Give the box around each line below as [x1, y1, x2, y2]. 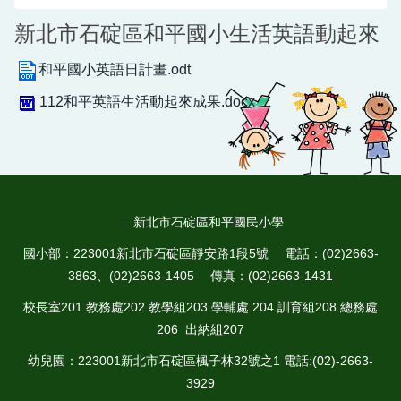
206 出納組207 [157, 322, 244, 337]
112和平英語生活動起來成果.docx [39, 94, 255, 110]
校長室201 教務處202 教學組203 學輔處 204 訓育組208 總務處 [23, 300, 378, 314]
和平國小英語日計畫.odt [38, 62, 191, 78]
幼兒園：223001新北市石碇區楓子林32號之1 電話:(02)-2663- [28, 354, 373, 368]
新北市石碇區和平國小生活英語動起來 [14, 21, 380, 46]
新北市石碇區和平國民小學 [130, 215, 284, 229]
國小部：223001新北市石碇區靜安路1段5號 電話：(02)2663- [22, 246, 379, 260]
